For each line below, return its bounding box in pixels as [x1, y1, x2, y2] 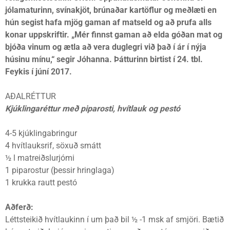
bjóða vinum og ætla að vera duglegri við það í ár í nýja [5, 42, 206, 52]
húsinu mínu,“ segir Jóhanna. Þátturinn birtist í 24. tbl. [5, 54, 203, 64]
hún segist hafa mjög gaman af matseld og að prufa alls [5, 17, 212, 27]
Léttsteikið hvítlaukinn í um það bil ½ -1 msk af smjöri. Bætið [5, 215, 224, 224]
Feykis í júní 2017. [5, 67, 74, 76]
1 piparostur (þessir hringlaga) [5, 165, 114, 175]
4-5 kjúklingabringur [5, 128, 77, 138]
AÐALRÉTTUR [5, 91, 56, 101]
